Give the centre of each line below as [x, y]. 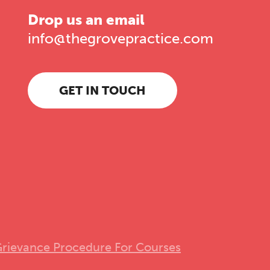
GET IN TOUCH [102, 91]
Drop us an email [86, 20]
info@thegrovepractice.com [120, 39]
